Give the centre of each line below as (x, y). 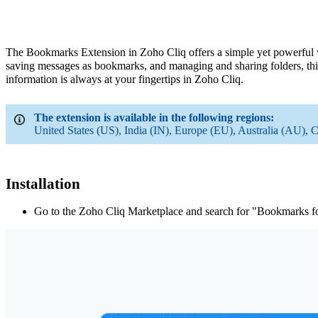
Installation (43, 183)
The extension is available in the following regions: (154, 117)
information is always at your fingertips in (100, 79)
